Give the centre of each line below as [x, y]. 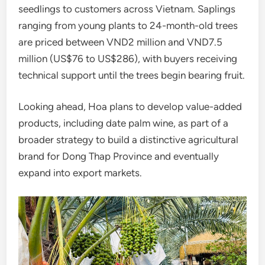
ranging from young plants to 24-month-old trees [128, 25]
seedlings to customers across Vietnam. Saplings [127, 9]
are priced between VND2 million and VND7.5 [121, 42]
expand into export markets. [80, 173]
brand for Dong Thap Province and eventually [119, 156]
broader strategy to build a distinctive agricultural [129, 140]
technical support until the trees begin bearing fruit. [132, 75]
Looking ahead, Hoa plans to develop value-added [130, 107]
